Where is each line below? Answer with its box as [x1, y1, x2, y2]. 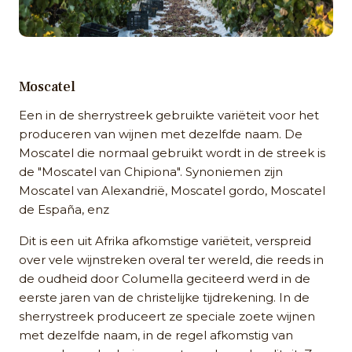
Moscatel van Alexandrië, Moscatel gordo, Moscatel [19, 183, 325, 199]
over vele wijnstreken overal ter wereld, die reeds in [19, 252, 324, 268]
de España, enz [19, 202, 109, 218]
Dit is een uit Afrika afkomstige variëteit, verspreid [19, 233, 311, 249]
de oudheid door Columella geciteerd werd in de [19, 271, 310, 287]
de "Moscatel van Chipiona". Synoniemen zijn [19, 164, 283, 180]
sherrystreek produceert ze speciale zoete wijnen [19, 309, 315, 324]
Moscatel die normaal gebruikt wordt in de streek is [19, 145, 325, 161]
